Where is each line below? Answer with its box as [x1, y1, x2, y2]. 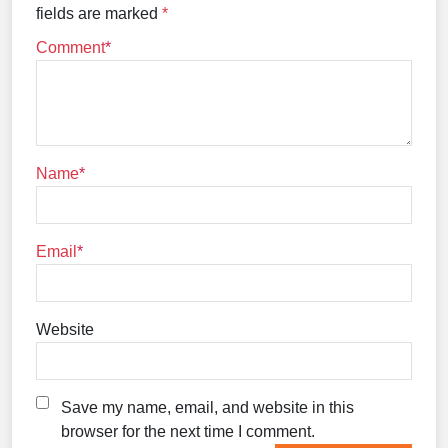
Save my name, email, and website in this [61, 398, 354, 416]
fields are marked [36, 4, 162, 22]
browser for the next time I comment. [61, 422, 315, 440]
